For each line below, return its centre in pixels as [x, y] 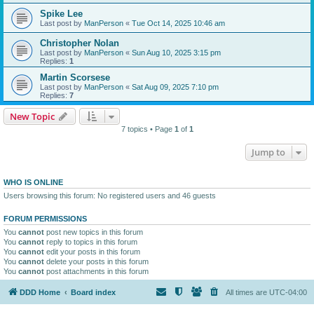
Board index [93, 293]
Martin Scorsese [75, 77]
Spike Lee [61, 13]
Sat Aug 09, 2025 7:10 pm [175, 87]
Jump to [268, 152]
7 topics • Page [148, 129]
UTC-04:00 [288, 293]
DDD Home [40, 293]
